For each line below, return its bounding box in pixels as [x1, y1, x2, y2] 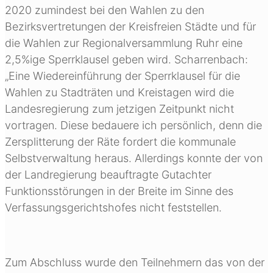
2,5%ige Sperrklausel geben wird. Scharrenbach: [5, 52, 248, 66]
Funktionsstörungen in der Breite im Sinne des [5, 184, 233, 197]
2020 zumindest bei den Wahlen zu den [5, 3, 204, 16]
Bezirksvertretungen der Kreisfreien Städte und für [5, 19, 256, 33]
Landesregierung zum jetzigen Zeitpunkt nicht [5, 102, 234, 115]
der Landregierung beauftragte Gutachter [5, 168, 211, 181]
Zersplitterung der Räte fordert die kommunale [5, 135, 236, 148]
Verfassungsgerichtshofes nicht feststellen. [5, 200, 222, 214]
